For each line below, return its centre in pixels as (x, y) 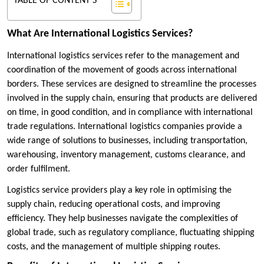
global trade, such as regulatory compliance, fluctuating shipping (131, 232)
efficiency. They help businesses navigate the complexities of (123, 218)
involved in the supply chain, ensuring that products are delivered (132, 98)
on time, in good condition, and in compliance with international (130, 112)
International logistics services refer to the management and (123, 56)
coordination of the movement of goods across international (122, 70)
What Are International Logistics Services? (100, 34)
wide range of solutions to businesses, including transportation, (127, 141)
